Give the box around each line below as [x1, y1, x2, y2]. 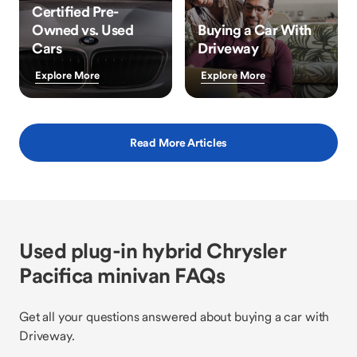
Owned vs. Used [32, 21, 133, 39]
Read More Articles [129, 135, 228, 150]
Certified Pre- [32, 2, 119, 21]
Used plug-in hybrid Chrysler [19, 237, 285, 264]
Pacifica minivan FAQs [19, 262, 225, 288]
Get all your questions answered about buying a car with [19, 308, 330, 324]
